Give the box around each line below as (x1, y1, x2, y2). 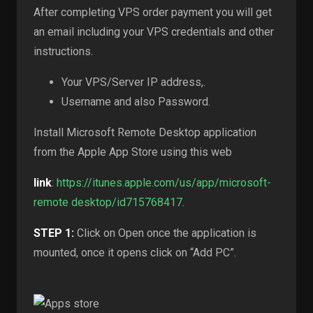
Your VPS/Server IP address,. (61, 75, 205, 89)
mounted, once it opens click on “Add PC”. (34, 246, 236, 259)
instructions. (34, 45, 93, 58)
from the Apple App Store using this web (34, 145, 232, 159)
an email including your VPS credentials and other (34, 25, 274, 38)
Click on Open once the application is (74, 226, 256, 240)
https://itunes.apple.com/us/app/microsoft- (57, 176, 271, 189)
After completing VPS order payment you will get (34, 6, 272, 19)
